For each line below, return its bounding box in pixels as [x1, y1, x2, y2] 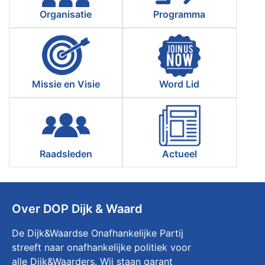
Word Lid [159, 77, 200, 90]
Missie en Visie [31, 77, 100, 90]
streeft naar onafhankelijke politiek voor [12, 241, 191, 253]
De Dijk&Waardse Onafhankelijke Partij [12, 227, 183, 239]
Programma [153, 8, 206, 20]
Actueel [161, 147, 197, 160]
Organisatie [40, 8, 92, 20]
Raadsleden [39, 147, 92, 160]
